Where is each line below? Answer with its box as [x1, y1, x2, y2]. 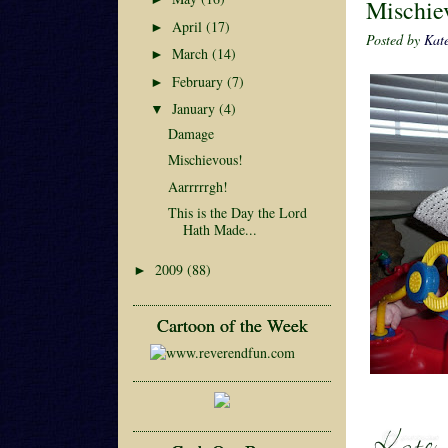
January [171, 99, 219, 118]
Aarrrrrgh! [167, 176, 228, 196]
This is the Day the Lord [167, 203, 307, 222]
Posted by [366, 29, 424, 49]
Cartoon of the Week [156, 313, 308, 337]
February [171, 71, 227, 91]
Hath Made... [182, 220, 257, 239]
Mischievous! [167, 150, 243, 169]
